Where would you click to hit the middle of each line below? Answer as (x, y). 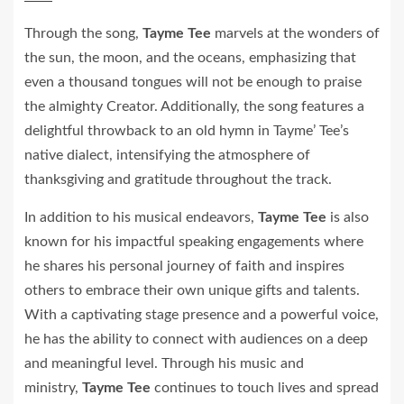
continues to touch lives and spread (265, 388)
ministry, (53, 388)
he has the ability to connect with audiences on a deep (196, 339)
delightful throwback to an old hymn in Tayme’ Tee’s (187, 131)
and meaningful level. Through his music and (164, 363)
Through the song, (82, 33)
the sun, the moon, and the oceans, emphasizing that (190, 58)
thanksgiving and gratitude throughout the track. (178, 179)
